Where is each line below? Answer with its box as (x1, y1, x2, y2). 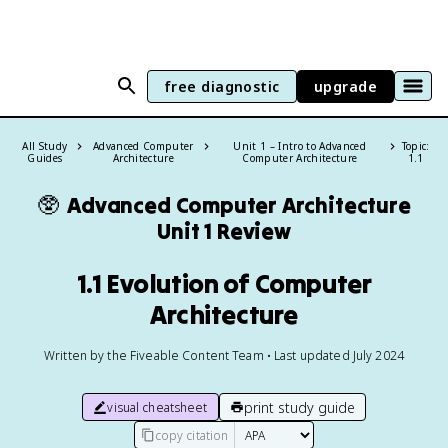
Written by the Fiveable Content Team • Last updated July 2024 (44, 347, 404, 364)
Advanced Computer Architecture (67, 191, 411, 219)
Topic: (401, 139, 430, 153)
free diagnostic (163, 76, 280, 96)
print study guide (243, 397, 355, 417)
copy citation (154, 426, 229, 444)
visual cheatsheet (107, 398, 208, 416)
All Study (22, 139, 68, 153)
